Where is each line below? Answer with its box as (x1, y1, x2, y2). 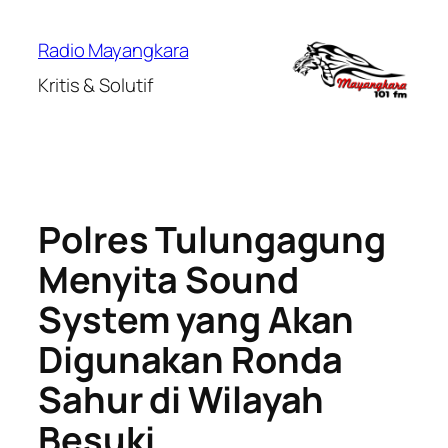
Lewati (7, 6, 61, 32)
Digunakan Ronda (38, 335, 343, 385)
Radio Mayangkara (38, 37, 189, 63)
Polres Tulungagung (38, 215, 387, 265)
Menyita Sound (38, 255, 299, 305)
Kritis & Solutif (38, 72, 153, 98)
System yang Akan (38, 295, 355, 345)
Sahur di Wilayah (38, 375, 325, 425)
